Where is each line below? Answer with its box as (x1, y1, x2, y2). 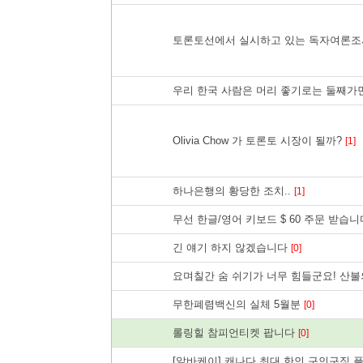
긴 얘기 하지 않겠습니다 (173, 241, 291, 254)
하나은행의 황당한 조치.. (173, 185, 294, 197)
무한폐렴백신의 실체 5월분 (173, 298, 304, 310)
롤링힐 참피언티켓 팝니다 (173, 327, 298, 339)
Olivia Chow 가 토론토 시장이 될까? (173, 135, 345, 147)
